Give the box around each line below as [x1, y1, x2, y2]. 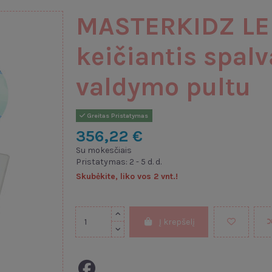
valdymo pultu [75, 72, 251, 102]
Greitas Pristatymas [85, 111, 149, 120]
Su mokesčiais [75, 144, 132, 155]
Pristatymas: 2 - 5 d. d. [75, 156, 161, 167]
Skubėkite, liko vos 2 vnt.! [75, 171, 178, 182]
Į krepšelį [159, 216, 195, 227]
